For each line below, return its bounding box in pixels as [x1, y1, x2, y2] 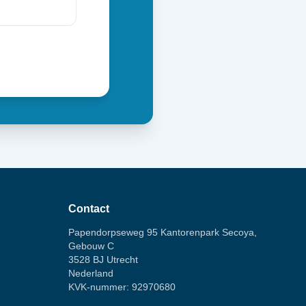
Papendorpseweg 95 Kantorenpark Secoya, [68, 227, 257, 238]
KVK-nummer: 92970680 [68, 281, 176, 292]
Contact [68, 203, 109, 214]
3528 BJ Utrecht [68, 254, 138, 265]
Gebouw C [68, 240, 114, 251]
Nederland [68, 268, 113, 279]
